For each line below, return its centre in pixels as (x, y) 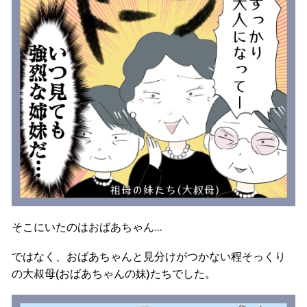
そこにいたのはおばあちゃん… (87, 226)
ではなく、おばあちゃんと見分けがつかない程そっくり (149, 256)
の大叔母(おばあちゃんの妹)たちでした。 (114, 273)
